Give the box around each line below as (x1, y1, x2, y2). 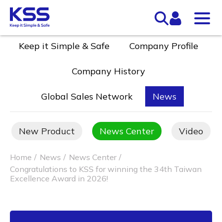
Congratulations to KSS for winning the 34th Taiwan (10, 164, 202, 174)
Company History (72, 65, 145, 77)
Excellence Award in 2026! (10, 173, 108, 183)
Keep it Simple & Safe (19, 40, 110, 52)
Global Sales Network (41, 91, 133, 102)
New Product (19, 125, 75, 137)
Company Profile (129, 40, 198, 52)
